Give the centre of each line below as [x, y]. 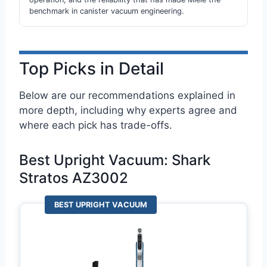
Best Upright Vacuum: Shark [115, 160]
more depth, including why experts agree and [128, 110]
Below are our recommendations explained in [127, 95]
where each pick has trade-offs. [96, 125]
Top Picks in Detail [91, 69]
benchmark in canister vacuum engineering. [107, 11]
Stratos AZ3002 [74, 178]
